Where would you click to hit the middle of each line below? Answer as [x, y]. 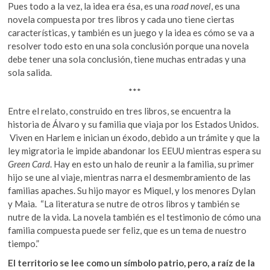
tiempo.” [24, 244]
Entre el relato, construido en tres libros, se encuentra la [120, 111]
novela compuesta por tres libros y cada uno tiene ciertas [121, 20]
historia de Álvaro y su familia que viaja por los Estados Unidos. [133, 124]
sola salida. [30, 73]
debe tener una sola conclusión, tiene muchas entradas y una [127, 59]
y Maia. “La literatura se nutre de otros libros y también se [124, 204]
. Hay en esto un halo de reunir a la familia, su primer [152, 164]
